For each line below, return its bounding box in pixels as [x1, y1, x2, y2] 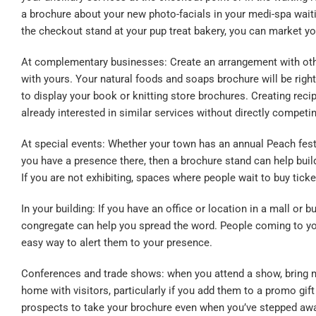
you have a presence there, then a [21, 154, 181, 168]
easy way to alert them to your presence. [21, 236, 212, 250]
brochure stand [181, 154, 251, 168]
